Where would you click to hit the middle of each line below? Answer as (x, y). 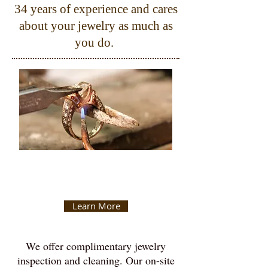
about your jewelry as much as (96, 26)
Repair (95, 185)
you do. (96, 42)
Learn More (96, 206)
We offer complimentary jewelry (96, 246)
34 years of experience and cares (96, 9)
